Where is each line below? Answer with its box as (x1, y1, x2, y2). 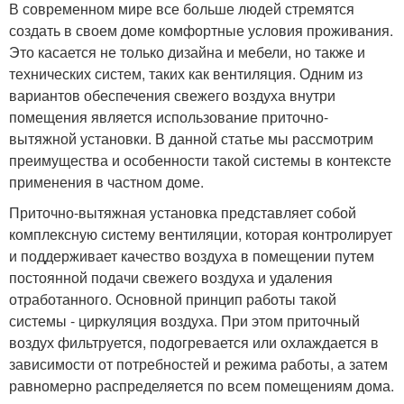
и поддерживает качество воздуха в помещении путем (9, 245, 374, 267)
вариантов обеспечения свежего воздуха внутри (9, 85, 335, 106)
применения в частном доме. (9, 171, 204, 193)
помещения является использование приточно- (9, 106, 328, 128)
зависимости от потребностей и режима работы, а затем (9, 353, 388, 375)
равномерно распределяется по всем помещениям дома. (9, 375, 394, 397)
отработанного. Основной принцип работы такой (9, 289, 336, 310)
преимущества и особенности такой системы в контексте (9, 150, 391, 171)
